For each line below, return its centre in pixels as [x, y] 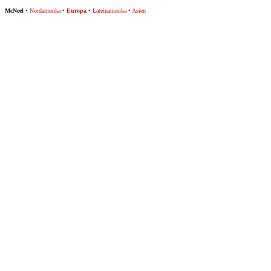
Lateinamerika [109, 11]
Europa [77, 11]
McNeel [14, 11]
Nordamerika [45, 11]
